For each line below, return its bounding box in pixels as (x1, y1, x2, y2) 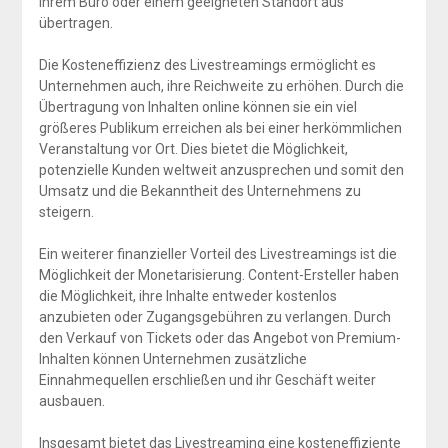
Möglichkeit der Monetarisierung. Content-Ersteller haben (38, 266, 399, 283)
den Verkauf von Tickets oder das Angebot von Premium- (38, 329, 401, 346)
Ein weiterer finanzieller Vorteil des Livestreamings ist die (38, 245, 397, 262)
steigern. (38, 203, 94, 220)
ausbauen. (38, 392, 105, 409)
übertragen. (38, 14, 113, 31)
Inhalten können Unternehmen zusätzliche (38, 350, 307, 367)
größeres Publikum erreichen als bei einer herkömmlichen (38, 119, 402, 136)
